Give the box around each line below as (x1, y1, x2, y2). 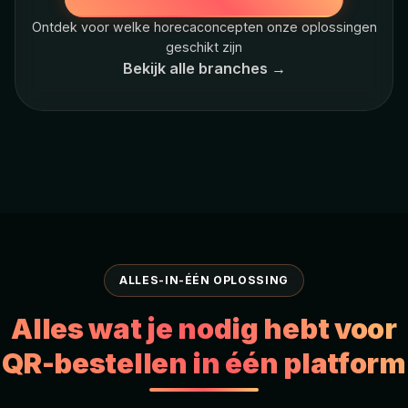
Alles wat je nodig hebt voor (11, 311, 397, 345)
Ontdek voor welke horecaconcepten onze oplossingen (31, 18, 377, 35)
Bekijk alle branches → (122, 58, 286, 77)
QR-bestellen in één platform (2, 345, 406, 380)
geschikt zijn (166, 38, 242, 55)
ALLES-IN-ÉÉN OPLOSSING (119, 272, 289, 287)
